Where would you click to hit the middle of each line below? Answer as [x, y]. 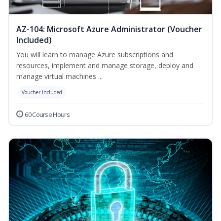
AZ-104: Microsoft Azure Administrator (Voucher [109, 29]
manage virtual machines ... [59, 76]
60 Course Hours [47, 115]
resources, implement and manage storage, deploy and [105, 66]
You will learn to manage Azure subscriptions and [95, 55]
